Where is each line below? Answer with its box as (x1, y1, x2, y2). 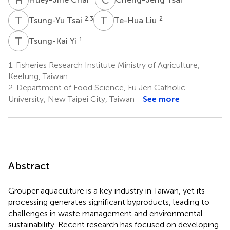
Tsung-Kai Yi (29, 35, 79, 46)
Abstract (8, 159, 50, 172)
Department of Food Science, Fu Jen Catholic (14, 82, 185, 92)
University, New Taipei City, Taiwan (8, 93, 135, 104)
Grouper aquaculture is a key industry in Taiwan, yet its (8, 185, 205, 196)
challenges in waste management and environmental (8, 208, 203, 218)
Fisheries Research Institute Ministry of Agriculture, (14, 60, 200, 70)
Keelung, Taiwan (8, 71, 68, 81)
